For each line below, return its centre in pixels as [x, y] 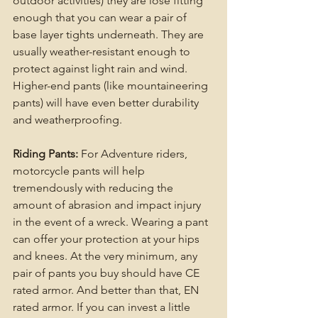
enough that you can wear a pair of [101, 18]
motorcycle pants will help [80, 171]
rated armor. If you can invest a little [103, 307]
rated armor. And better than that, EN [107, 290]
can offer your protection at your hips [108, 239]
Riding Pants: [45, 154]
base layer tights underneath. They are [110, 35]
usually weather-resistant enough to [103, 52]
